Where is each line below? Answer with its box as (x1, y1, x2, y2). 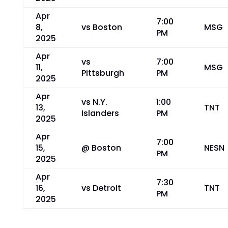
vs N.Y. (81, 96, 107, 108)
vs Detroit (81, 182, 121, 194)
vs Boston (81, 21, 122, 33)
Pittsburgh (81, 67, 124, 79)
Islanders (81, 107, 119, 119)
